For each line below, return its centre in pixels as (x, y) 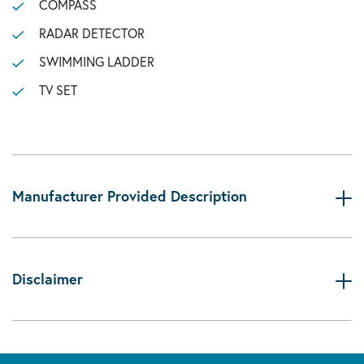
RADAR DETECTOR (91, 33)
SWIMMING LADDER (96, 61)
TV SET (58, 90)
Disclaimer (48, 279)
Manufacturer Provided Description (130, 196)
